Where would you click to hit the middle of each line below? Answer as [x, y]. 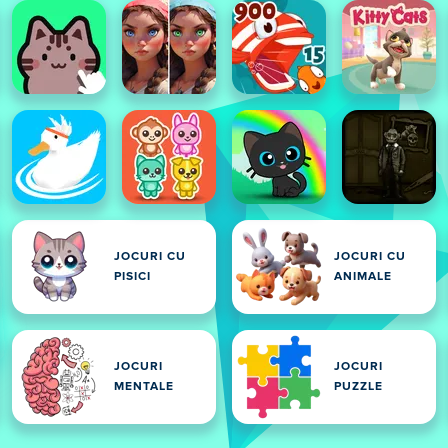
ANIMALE [363, 277]
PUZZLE [358, 387]
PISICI [132, 277]
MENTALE [144, 387]
